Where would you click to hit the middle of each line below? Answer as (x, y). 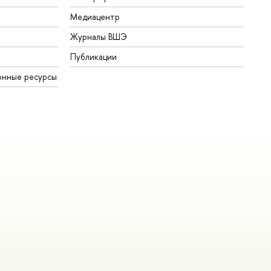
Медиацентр (95, 17)
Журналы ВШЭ (99, 37)
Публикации (94, 57)
